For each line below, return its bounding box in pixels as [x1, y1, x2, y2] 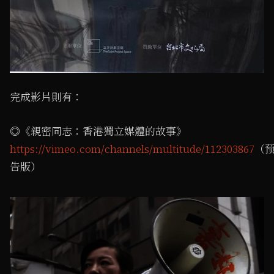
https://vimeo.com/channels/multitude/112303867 [10, 141, 254, 157]
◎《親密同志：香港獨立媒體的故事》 [10, 124, 187, 139]
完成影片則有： [10, 89, 83, 105]
